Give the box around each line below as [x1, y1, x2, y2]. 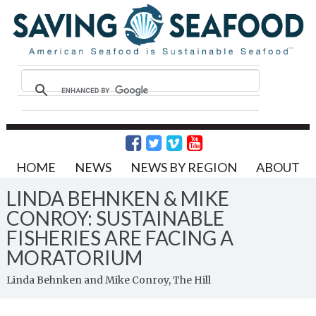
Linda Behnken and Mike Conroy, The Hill [6, 273, 211, 286]
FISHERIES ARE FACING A [6, 225, 233, 250]
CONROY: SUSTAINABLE [6, 205, 224, 230]
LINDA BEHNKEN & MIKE [6, 186, 229, 210]
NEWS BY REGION [130, 159, 237, 175]
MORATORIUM [6, 245, 142, 269]
